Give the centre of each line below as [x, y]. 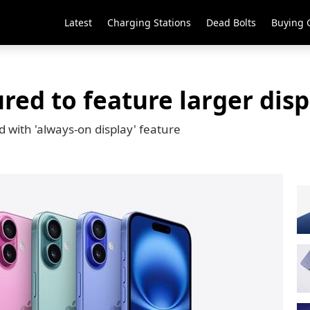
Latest [78, 22]
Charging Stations [149, 22]
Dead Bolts [231, 22]
